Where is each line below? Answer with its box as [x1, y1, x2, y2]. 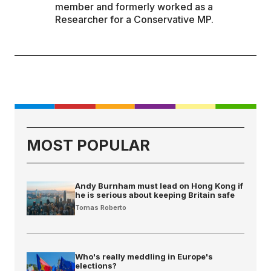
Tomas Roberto [75, 203, 126, 212]
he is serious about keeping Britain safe [75, 189, 235, 200]
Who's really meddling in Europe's [75, 251, 213, 261]
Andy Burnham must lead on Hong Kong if [75, 180, 243, 191]
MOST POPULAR [27, 135, 150, 154]
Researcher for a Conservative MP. [55, 13, 214, 25]
